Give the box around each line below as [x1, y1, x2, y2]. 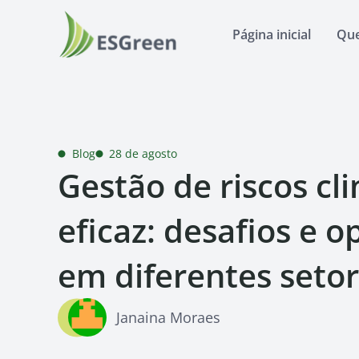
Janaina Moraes [116, 308, 220, 328]
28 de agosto [109, 146, 177, 162]
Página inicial [232, 25, 311, 43]
